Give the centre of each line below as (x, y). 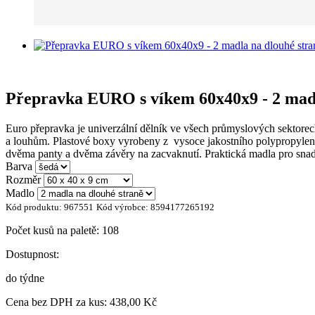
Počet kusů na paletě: (54, 231)
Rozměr (23, 180)
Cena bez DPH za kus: (58, 302)
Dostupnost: (32, 255)
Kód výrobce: (123, 207)
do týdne (25, 278)
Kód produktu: (35, 207)
